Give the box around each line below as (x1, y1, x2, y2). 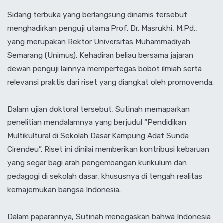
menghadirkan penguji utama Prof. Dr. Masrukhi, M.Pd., (7, 23, 197, 33)
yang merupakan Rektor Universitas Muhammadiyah (7, 36, 190, 46)
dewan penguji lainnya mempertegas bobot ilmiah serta (7, 63, 202, 73)
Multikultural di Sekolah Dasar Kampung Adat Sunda (7, 130, 189, 140)
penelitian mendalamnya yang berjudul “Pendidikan (7, 117, 186, 127)
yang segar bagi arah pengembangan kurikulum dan (7, 157, 187, 167)
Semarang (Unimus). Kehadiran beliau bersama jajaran (7, 50, 193, 60)
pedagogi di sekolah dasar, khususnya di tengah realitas (7, 171, 202, 181)
